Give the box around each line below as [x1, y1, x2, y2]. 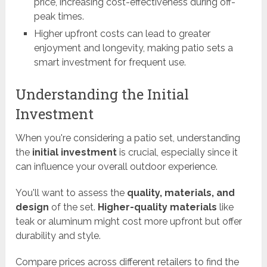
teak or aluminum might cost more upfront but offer [15, 216, 243, 228]
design [15, 201, 49, 213]
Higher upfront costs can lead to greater [33, 28, 210, 40]
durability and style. [15, 230, 101, 242]
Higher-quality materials [98, 201, 218, 213]
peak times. [33, 11, 84, 23]
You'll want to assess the [15, 187, 128, 199]
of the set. [49, 201, 98, 213]
